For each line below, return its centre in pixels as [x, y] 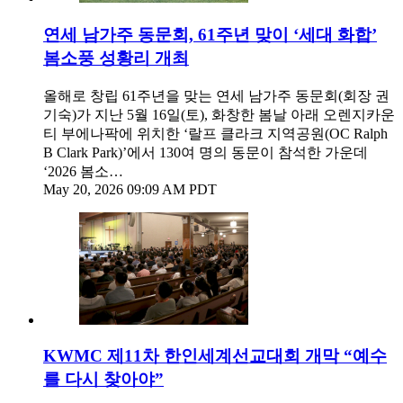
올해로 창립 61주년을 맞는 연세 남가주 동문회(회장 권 [216, 95]
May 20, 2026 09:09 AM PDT [130, 189]
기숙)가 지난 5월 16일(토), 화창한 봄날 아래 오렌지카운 [219, 114]
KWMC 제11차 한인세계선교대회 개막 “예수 [215, 356]
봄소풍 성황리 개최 [116, 58]
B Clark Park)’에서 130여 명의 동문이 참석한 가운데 [206, 152]
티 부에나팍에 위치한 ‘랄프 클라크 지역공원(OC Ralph [215, 133]
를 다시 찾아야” [103, 380]
